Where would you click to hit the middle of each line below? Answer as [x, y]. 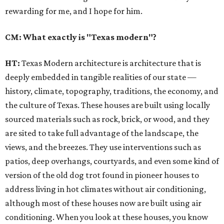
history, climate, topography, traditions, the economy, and [112, 91]
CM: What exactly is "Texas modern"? [81, 37]
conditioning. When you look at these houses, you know [106, 217]
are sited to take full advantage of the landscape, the [102, 133]
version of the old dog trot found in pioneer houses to [102, 175]
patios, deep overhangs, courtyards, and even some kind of [112, 161]
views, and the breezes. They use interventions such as [103, 147]
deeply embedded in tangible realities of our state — [101, 77]
